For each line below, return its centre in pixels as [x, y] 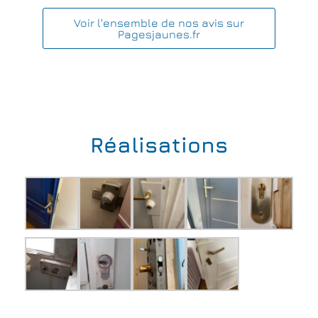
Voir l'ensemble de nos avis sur [159, 22]
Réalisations [159, 144]
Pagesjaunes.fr [159, 34]
